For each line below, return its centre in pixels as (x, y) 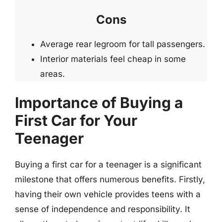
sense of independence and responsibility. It (103, 209)
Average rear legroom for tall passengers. (123, 44)
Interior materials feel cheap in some (113, 59)
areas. (53, 74)
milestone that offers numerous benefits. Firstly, (110, 179)
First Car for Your (76, 120)
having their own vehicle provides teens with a (108, 194)
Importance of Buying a (99, 103)
